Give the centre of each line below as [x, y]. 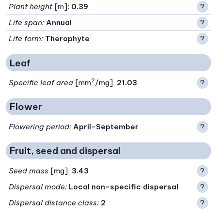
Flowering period [39, 126]
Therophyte [68, 39]
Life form [25, 39]
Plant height [31, 7]
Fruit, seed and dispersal [65, 151]
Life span [26, 23]
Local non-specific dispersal [124, 186]
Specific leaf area [41, 83]
